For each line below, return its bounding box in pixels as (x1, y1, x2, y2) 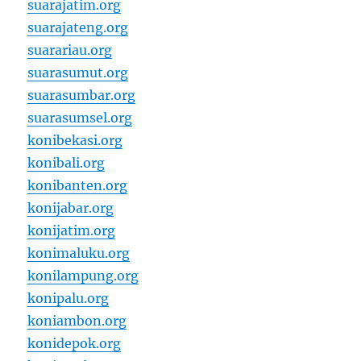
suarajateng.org (27, 19, 129, 35)
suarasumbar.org (27, 87, 136, 103)
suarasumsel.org (27, 110, 133, 126)
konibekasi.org (27, 132, 123, 148)
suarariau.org (27, 42, 113, 58)
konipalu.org (27, 290, 110, 306)
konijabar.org (27, 200, 114, 216)
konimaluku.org (27, 245, 131, 261)
